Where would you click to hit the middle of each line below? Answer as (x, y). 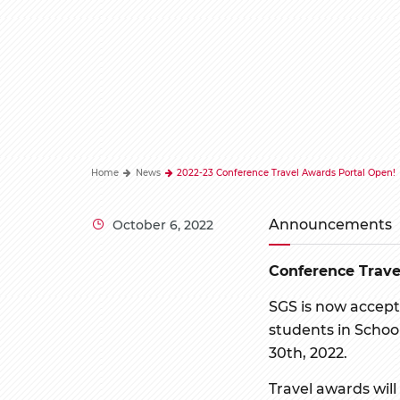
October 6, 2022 (163, 224)
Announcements (330, 223)
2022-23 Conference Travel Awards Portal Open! (285, 172)
